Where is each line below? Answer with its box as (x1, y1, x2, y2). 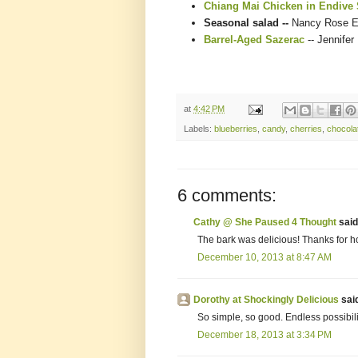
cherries (290, 123, 322, 133)
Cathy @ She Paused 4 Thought (193, 216, 336, 228)
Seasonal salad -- (204, 17, 292, 30)
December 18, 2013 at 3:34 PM (197, 328, 332, 340)
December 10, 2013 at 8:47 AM (197, 251, 332, 263)
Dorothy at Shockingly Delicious (193, 293, 339, 305)
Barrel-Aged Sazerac (204, 34, 304, 46)
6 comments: (177, 185, 276, 205)
